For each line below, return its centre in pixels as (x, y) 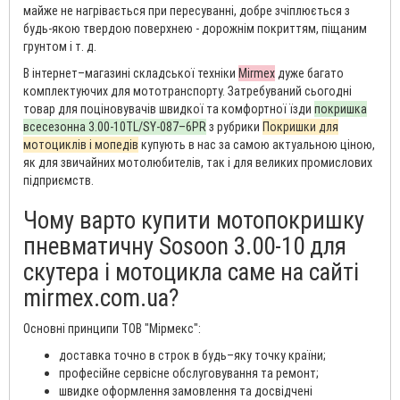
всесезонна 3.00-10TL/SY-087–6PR (115, 126)
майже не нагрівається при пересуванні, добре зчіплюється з (187, 10)
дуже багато (309, 73)
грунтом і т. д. (60, 46)
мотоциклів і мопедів (81, 144)
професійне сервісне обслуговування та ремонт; (189, 373)
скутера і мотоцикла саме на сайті (191, 271)
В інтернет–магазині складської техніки (131, 73)
